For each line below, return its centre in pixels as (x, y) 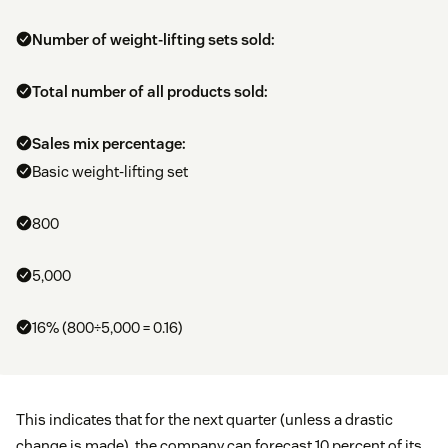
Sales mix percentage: (109, 144)
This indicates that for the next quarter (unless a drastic (204, 420)
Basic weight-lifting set (110, 172)
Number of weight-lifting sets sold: (153, 40)
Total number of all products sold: (150, 92)
